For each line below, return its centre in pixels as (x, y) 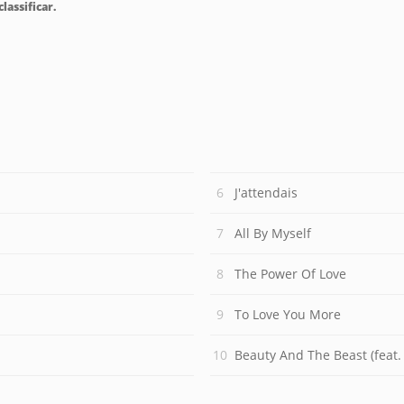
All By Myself (273, 233)
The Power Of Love (290, 274)
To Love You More (288, 314)
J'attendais (266, 193)
